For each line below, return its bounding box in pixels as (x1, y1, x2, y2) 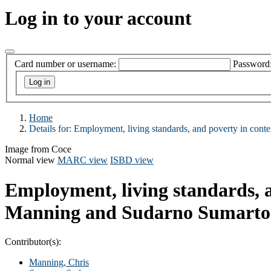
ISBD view (110, 155, 154, 166)
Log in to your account (5, 7, 192, 30)
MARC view (57, 155, 108, 166)
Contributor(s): (5, 236, 61, 247)
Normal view (5, 155, 55, 166)
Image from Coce (5, 144, 71, 155)
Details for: (29, 123, 74, 134)
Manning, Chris (29, 256, 89, 267)
